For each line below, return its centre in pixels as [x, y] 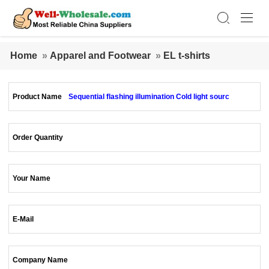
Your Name [32, 178]
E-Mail [23, 219]
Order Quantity [38, 138]
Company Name [41, 260]
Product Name [38, 97]
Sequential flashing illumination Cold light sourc [149, 97]
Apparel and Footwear [100, 56]
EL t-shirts [187, 56]
